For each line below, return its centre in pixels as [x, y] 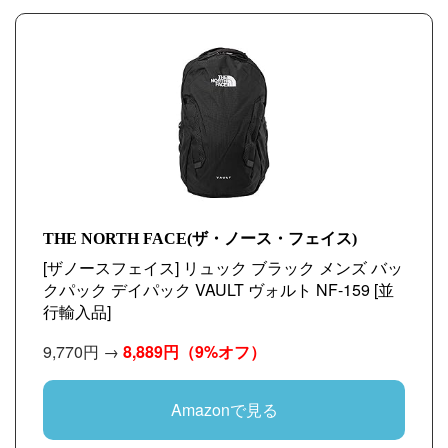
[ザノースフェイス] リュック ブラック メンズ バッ [223, 267]
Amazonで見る [224, 409]
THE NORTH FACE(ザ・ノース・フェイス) [200, 238]
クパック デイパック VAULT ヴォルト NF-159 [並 [218, 289]
